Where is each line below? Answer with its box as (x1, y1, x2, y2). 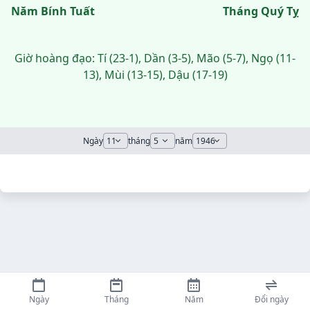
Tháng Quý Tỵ (223, 3, 299, 19)
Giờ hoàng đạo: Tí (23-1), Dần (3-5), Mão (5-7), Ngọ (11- (15, 51, 295, 66)
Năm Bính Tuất (11, 3, 95, 19)
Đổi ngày (254, 293, 289, 305)
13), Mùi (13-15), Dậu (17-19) (82, 67, 228, 82)
